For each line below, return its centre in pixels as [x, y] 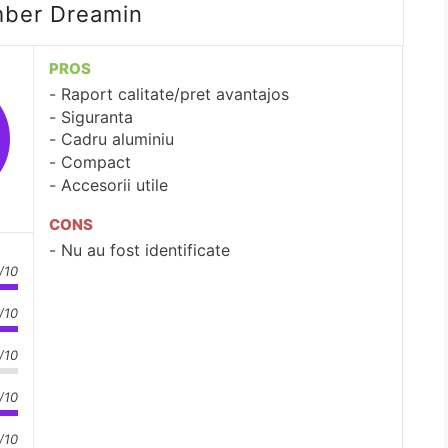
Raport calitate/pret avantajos [175, 93]
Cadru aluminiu [117, 139]
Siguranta [97, 116]
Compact [96, 162]
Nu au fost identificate [145, 249]
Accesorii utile [114, 184]
